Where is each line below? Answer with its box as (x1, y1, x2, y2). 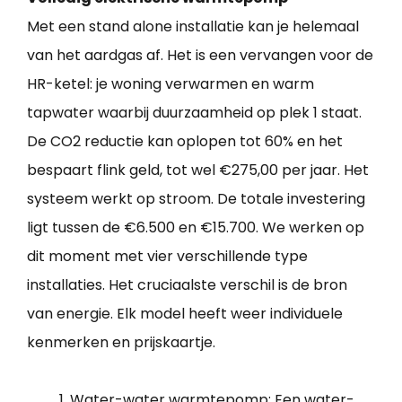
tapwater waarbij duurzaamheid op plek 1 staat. (27, 102, 362, 124)
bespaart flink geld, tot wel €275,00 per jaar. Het (27, 160, 369, 181)
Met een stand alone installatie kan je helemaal (27, 16, 359, 38)
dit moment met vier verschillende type (27, 246, 308, 267)
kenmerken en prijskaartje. (27, 332, 215, 354)
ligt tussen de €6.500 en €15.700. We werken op (27, 217, 364, 239)
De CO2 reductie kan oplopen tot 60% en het (27, 131, 343, 153)
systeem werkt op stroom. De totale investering (27, 188, 365, 210)
